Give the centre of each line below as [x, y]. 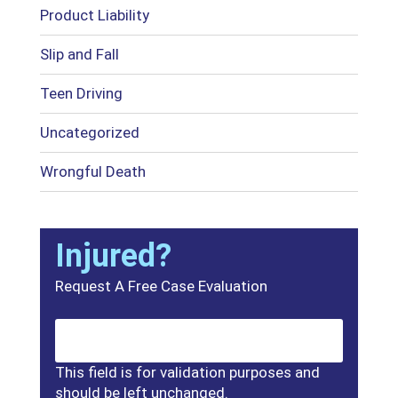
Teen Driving [81, 93]
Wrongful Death [92, 171]
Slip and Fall [79, 54]
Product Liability [94, 15]
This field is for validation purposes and [187, 373]
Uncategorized [89, 132]
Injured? [113, 256]
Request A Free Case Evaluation [161, 287]
